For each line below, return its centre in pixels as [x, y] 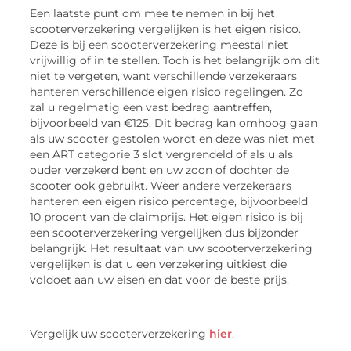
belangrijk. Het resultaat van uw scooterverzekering [172, 248]
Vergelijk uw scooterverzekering [120, 333]
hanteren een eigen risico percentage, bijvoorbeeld [169, 201]
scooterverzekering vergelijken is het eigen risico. [166, 29]
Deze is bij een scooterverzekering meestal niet [159, 44]
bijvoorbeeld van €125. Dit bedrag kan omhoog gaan [174, 123]
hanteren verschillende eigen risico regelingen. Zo [167, 91]
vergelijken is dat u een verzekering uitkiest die [159, 264]
